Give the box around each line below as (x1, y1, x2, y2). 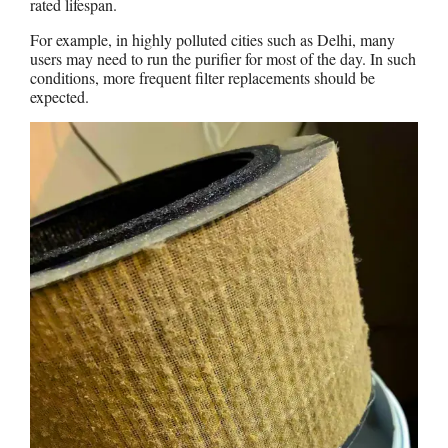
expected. (30, 85, 94, 107)
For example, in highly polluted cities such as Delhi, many (30, 28, 395, 50)
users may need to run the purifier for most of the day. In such (30, 47, 416, 69)
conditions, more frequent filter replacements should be (30, 66, 375, 88)
